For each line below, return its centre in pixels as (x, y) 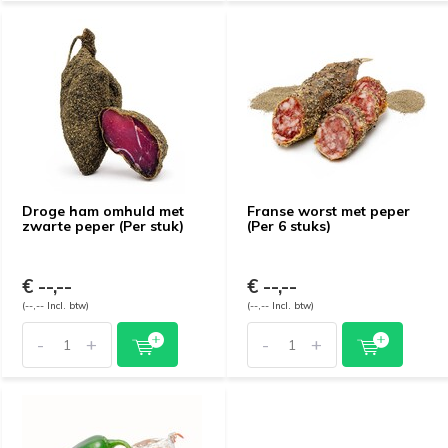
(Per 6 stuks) (289, 226)
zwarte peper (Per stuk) (103, 226)
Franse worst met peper (328, 211)
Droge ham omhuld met (103, 211)
